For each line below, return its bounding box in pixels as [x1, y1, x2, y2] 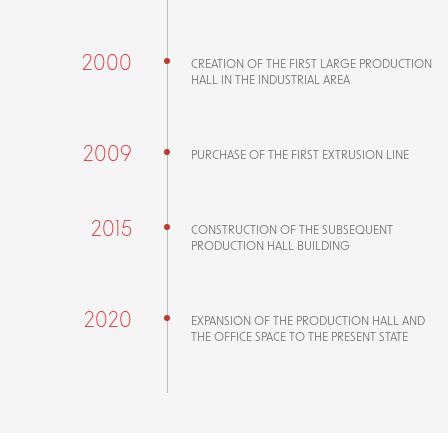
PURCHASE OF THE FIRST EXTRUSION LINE [191, 148, 410, 161]
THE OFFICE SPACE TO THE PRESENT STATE [191, 330, 409, 343]
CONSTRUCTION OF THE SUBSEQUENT [191, 223, 394, 236]
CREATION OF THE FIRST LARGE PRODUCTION [191, 57, 433, 70]
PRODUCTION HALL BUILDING [191, 239, 351, 252]
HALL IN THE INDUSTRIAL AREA [191, 73, 351, 86]
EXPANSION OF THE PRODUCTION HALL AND [191, 314, 426, 327]
